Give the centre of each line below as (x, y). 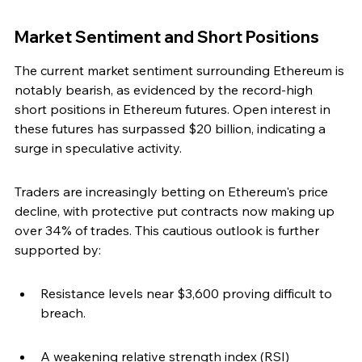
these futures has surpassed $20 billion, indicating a (172, 129)
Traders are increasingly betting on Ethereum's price (173, 192)
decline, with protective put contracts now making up (176, 211)
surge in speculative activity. (98, 148)
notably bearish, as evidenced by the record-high (165, 90)
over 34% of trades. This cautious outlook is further (168, 231)
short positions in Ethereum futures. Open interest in (174, 109)
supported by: (58, 250)
